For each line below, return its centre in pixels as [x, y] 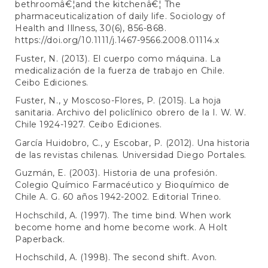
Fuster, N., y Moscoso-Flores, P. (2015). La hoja [118, 101]
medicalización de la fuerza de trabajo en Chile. [120, 70]
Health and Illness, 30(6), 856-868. [91, 28]
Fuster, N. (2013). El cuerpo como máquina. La [118, 58]
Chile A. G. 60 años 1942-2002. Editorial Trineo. [118, 197]
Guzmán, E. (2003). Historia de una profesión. [116, 173]
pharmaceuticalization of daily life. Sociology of [120, 16]
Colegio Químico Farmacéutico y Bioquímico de [122, 185]
